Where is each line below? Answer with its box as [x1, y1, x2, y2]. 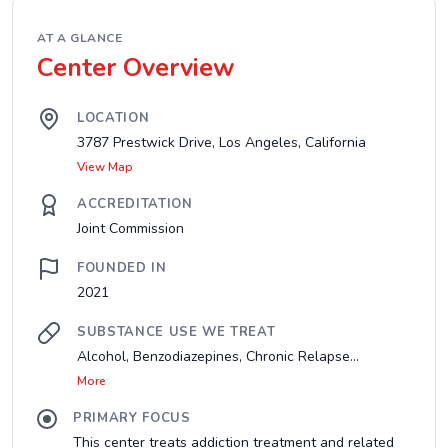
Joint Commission [77, 219, 184, 238]
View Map [77, 159, 133, 175]
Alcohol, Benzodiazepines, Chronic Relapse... [77, 347, 359, 366]
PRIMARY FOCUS [73, 409, 191, 427]
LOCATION [77, 109, 150, 127]
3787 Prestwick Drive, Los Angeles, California [77, 133, 366, 152]
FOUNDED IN [77, 259, 167, 277]
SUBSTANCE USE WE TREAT [77, 323, 276, 341]
